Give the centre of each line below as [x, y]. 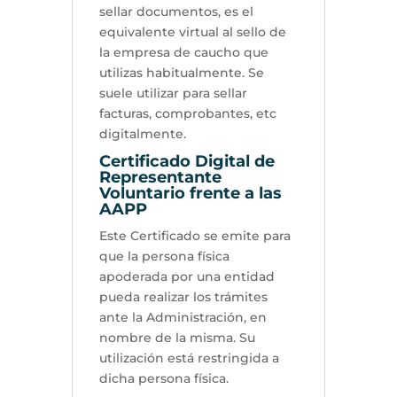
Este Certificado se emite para [195, 235]
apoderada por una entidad [187, 276]
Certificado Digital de [187, 161]
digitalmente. [142, 133]
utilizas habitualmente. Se [181, 72]
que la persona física [164, 256]
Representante [160, 177]
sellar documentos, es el [176, 11]
